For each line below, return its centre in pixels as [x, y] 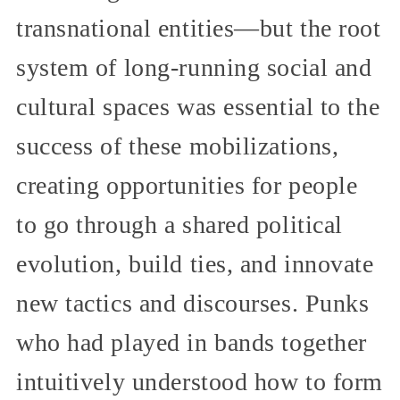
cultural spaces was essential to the [198, 107]
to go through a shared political [179, 225]
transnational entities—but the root [199, 29]
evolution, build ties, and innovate [195, 264]
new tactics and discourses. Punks [193, 304]
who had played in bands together [192, 343]
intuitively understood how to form [200, 382]
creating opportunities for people [187, 186]
